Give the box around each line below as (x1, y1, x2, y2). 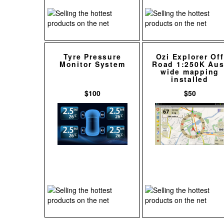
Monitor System (59, 59, 125, 69)
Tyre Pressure (63, 51, 121, 62)
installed (171, 74, 208, 84)
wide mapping (160, 66, 219, 77)
